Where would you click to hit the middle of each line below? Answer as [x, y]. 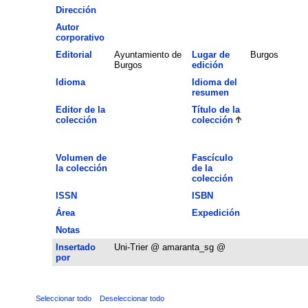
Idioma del [214, 82]
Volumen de [81, 157]
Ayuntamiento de [147, 54]
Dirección [76, 10]
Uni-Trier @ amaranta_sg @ [169, 247]
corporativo [80, 37]
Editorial [74, 54]
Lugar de [210, 54]
